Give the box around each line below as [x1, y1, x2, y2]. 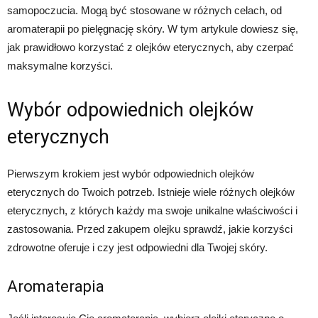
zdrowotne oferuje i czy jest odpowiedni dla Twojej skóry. [7, 241, 268, 254]
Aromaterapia [7, 278, 104, 296]
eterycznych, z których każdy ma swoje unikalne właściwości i [7, 204, 297, 217]
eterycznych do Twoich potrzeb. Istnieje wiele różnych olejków [7, 186, 295, 199]
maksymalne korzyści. [7, 60, 113, 72]
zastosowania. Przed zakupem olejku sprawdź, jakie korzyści [7, 223, 292, 236]
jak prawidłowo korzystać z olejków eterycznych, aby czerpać [7, 41, 294, 54]
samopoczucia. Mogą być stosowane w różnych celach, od [7, 4, 282, 17]
